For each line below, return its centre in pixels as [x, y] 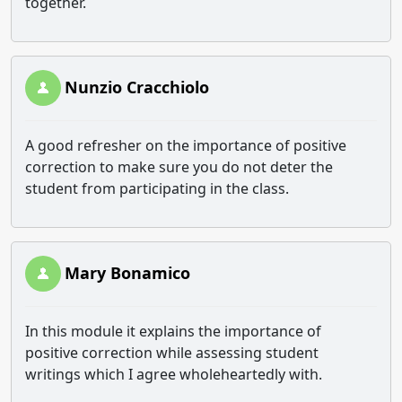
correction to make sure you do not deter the [179, 167]
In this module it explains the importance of [173, 331]
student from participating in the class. [157, 188]
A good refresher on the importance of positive [186, 145]
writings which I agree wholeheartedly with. [174, 374]
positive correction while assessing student [172, 353]
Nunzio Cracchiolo [137, 87]
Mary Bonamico [127, 273]
